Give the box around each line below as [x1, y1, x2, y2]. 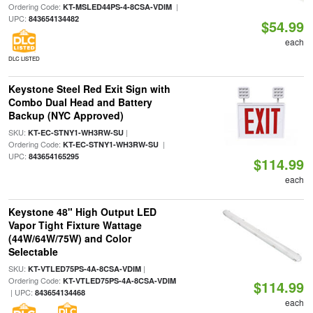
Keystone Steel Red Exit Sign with [8, 82, 170, 96]
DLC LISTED [8, 54, 40, 62]
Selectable [8, 245, 58, 259]
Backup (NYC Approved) [8, 108, 124, 122]
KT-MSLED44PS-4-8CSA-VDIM [62, 1, 172, 12]
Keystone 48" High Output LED [8, 205, 156, 219]
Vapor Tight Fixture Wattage [8, 218, 142, 232]
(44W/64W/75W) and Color [8, 231, 131, 245]
